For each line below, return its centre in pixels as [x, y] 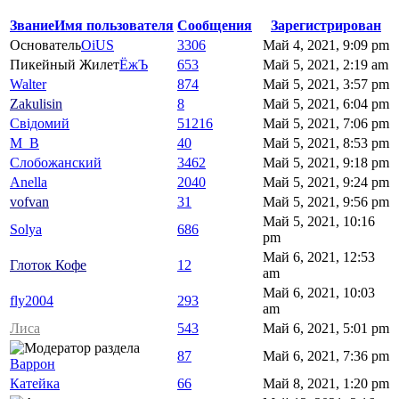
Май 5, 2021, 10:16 [319, 222]
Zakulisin [36, 104]
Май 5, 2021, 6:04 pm [326, 104]
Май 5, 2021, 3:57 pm [326, 85]
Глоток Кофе [48, 265]
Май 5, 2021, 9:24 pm [326, 183]
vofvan [29, 202]
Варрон [33, 364]
